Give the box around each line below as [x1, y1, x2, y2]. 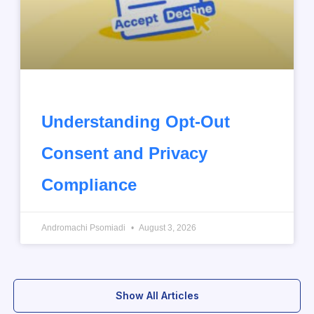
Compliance [41, 175, 137, 194]
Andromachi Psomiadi [41, 222, 128, 233]
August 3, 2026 [137, 222, 196, 233]
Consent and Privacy [41, 143, 207, 163]
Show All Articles [115, 289, 199, 301]
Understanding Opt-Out [41, 111, 230, 131]
